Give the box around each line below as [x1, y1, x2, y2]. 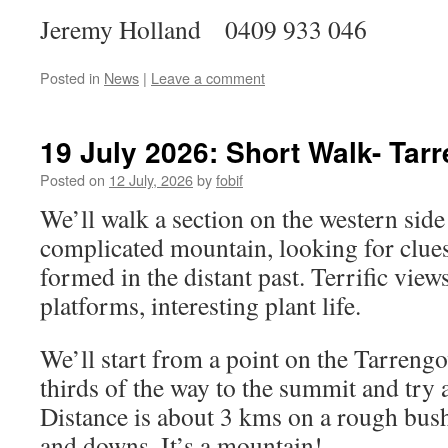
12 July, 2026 [109, 169, 193, 190]
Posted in [40, 67, 100, 88]
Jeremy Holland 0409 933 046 [40, 12, 367, 46]
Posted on [40, 169, 105, 190]
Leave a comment [151, 67, 265, 88]
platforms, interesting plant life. [40, 288, 361, 322]
